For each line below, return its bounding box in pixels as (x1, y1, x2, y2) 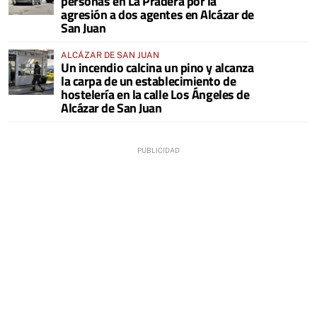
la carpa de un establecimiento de (61, 71, 236, 91)
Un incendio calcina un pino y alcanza (61, 57, 254, 77)
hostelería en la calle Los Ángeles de (61, 84, 250, 104)
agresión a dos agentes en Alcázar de (61, 4, 254, 24)
